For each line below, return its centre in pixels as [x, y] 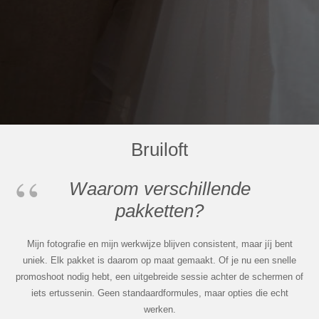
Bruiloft [159, 149]
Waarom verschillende [159, 188]
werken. [159, 310]
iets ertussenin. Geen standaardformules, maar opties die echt [159, 293]
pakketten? [159, 210]
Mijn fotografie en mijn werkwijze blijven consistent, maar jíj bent [159, 244]
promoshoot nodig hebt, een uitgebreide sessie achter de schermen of [159, 277]
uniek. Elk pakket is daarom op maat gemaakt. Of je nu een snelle [159, 261]
